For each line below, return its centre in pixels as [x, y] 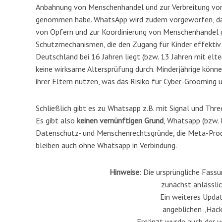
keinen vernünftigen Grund [120, 121]
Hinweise [124, 172]
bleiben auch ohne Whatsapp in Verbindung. [106, 145]
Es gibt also [56, 121]
